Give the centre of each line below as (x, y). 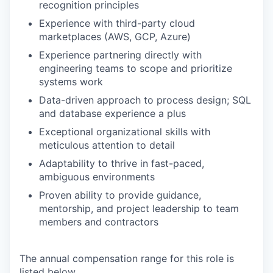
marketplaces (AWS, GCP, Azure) (115, 37)
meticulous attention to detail (107, 145)
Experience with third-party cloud (117, 23)
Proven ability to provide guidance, (120, 195)
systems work (71, 82)
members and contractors (99, 222)
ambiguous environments (97, 177)
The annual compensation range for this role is (127, 258)
